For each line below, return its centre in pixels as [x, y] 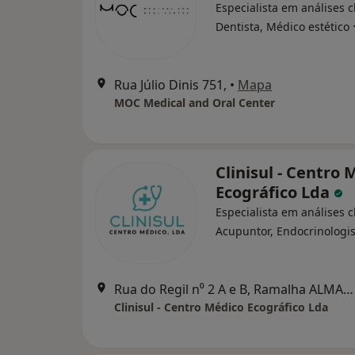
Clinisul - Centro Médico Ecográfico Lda [221, 307]
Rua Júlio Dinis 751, [170, 85]
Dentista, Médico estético [282, 27]
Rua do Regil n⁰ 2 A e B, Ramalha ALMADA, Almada [348, 289]
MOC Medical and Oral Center [195, 103]
